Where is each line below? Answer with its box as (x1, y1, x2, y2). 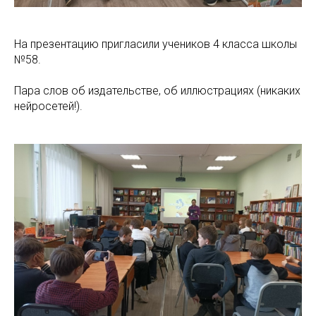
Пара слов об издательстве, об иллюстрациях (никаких (14, 84, 300, 98)
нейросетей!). (14, 99, 83, 114)
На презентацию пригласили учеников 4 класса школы (14, 37, 297, 51)
